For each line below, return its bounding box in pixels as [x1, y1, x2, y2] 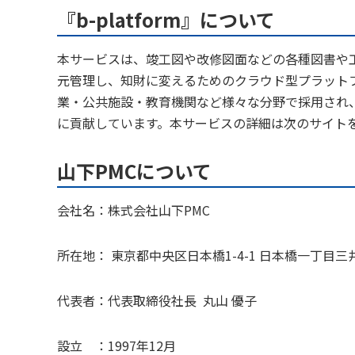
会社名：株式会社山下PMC [57, 200, 210, 219]
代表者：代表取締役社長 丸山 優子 [57, 290, 257, 310]
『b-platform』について [57, 5, 275, 33]
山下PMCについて [57, 156, 212, 185]
